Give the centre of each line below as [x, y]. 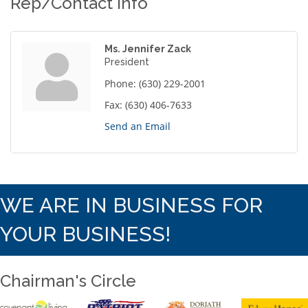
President [127, 62]
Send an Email [137, 126]
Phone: [120, 84]
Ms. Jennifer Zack [148, 49]
